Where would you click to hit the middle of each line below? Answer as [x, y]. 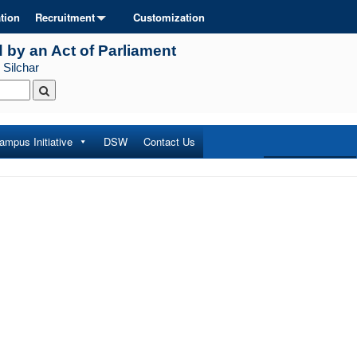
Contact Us [169, 141]
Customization [169, 17]
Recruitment [65, 17]
